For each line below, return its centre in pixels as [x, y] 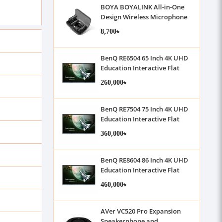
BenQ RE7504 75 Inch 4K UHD [144, 109]
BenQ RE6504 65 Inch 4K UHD [144, 58]
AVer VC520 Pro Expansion [140, 211]
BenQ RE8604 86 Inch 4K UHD [144, 160]
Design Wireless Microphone [144, 17]
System [111, 27]
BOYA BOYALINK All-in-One [142, 7]
